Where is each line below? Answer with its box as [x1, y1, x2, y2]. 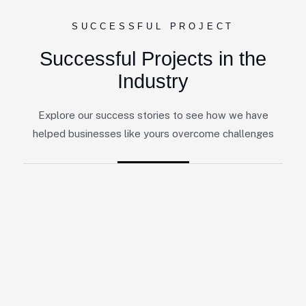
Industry [117, 70, 189, 93]
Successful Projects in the [40, 48, 266, 70]
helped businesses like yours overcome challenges [32, 128, 274, 140]
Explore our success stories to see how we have [38, 109, 268, 122]
